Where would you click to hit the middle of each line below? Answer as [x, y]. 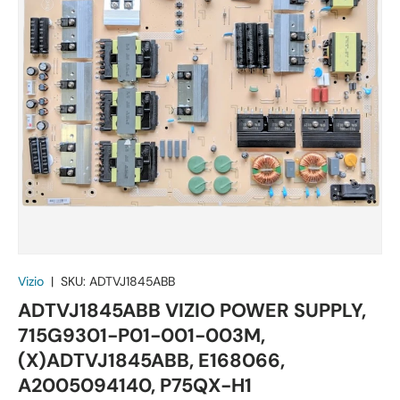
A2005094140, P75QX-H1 [135, 385]
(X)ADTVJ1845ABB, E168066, [151, 360]
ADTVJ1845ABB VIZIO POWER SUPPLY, [192, 310]
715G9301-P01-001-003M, [142, 335]
